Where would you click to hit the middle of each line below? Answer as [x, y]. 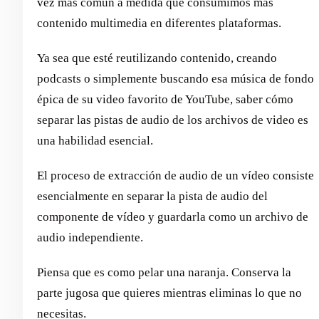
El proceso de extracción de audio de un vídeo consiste [176, 176]
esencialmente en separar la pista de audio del [152, 196]
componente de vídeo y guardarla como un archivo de [173, 217]
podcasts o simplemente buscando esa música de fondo [176, 79]
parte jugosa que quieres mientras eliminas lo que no [169, 293]
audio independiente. [90, 237]
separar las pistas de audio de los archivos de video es [173, 120]
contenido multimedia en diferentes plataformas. [159, 23]
